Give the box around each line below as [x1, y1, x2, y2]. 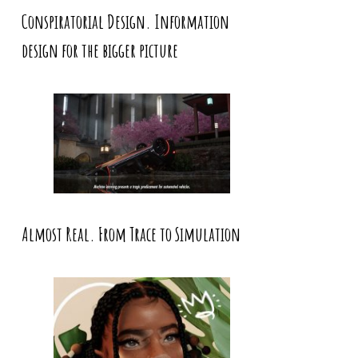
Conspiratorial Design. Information [21, 10, 229, 34]
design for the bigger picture [21, 38, 178, 63]
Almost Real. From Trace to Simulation [21, 221, 241, 246]
